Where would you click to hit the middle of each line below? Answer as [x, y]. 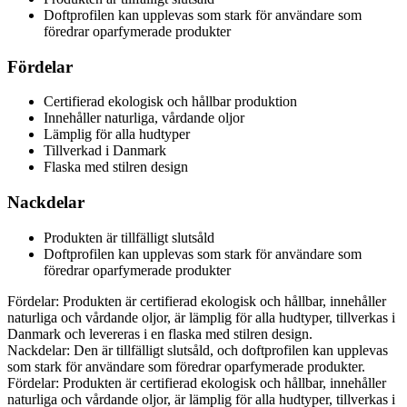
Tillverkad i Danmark [105, 151]
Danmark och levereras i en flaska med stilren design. [160, 333]
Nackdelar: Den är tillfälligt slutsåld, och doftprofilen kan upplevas [198, 350]
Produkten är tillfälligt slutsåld [129, 237]
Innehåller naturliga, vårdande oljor [144, 118]
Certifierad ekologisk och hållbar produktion [170, 102]
